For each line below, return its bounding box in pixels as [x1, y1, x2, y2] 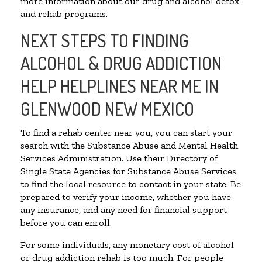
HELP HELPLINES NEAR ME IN [20, 75, 219, 98]
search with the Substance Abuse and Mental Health [20, 140, 238, 151]
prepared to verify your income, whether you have [20, 191, 231, 203]
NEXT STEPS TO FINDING [20, 29, 189, 52]
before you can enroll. [20, 217, 112, 229]
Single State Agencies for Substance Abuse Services [20, 166, 236, 177]
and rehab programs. [20, 8, 108, 20]
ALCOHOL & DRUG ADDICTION [20, 52, 222, 75]
